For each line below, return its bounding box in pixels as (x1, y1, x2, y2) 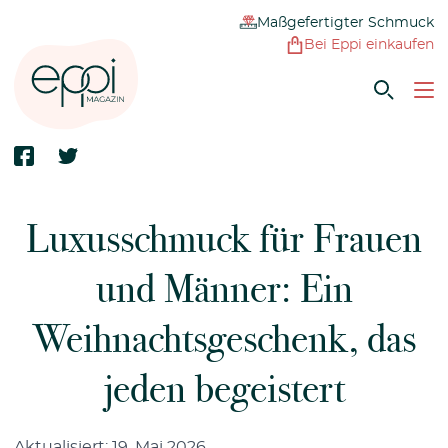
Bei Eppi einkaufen (304, 38, 434, 52)
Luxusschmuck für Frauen (26, 214, 422, 263)
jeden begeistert (103, 364, 345, 413)
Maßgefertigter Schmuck (257, 16, 434, 30)
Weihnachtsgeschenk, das (32, 314, 416, 363)
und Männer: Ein (95, 264, 353, 313)
